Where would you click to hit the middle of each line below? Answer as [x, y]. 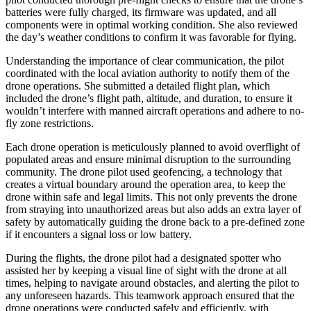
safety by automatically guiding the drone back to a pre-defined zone [155, 221]
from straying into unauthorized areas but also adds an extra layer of [153, 209]
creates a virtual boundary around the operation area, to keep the [145, 184]
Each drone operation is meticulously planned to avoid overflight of [153, 146]
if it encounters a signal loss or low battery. [99, 234]
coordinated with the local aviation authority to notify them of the [148, 73]
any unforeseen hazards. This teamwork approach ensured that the [150, 295]
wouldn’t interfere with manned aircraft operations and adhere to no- [155, 110]
